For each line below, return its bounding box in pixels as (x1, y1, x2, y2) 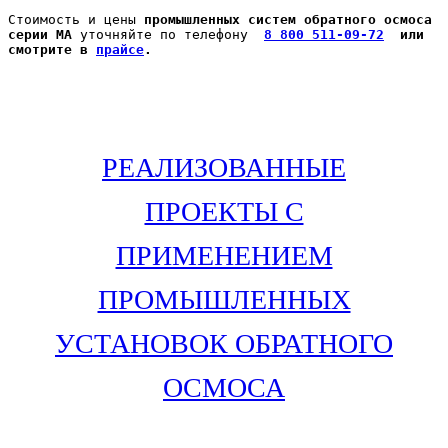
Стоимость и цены (8, 12, 144, 28)
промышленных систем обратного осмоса (144, 12, 432, 28)
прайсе (96, 42, 144, 58)
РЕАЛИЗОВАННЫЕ (102, 152, 346, 184)
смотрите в (8, 42, 96, 58)
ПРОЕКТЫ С (144, 196, 304, 228)
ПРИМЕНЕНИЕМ (115, 240, 333, 272)
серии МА (8, 27, 80, 43)
